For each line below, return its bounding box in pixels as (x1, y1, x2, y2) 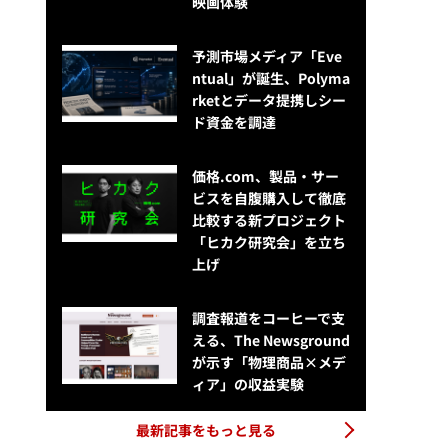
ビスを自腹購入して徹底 (191, 188, 346, 209)
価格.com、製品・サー (191, 166, 339, 187)
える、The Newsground (191, 330, 350, 351)
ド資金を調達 (191, 112, 276, 133)
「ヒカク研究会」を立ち (191, 232, 346, 253)
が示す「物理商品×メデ (191, 352, 346, 373)
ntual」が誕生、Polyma (191, 68, 350, 89)
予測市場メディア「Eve (191, 46, 342, 67)
